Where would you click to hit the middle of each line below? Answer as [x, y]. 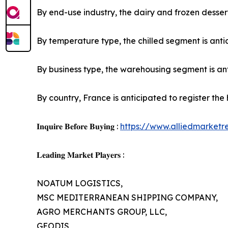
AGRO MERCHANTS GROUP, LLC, [102, 212]
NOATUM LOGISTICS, [80, 183]
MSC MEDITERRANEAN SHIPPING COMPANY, [127, 198]
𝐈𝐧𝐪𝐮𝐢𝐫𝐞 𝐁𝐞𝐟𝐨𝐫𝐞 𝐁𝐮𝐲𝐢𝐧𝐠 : [78, 126]
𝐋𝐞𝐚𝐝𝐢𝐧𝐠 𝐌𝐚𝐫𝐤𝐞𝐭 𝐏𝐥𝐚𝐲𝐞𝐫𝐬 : [80, 155]
